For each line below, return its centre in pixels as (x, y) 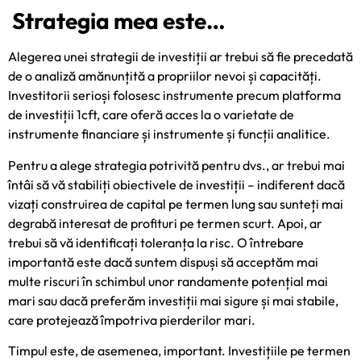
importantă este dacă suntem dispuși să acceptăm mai (163, 261)
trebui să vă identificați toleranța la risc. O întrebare (156, 242)
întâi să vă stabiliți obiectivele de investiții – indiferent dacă (176, 184)
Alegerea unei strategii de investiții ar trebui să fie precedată (180, 57)
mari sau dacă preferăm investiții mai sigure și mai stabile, (173, 300)
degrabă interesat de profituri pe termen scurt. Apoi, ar (165, 223)
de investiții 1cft (52, 115)
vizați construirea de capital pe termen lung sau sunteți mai (176, 203)
